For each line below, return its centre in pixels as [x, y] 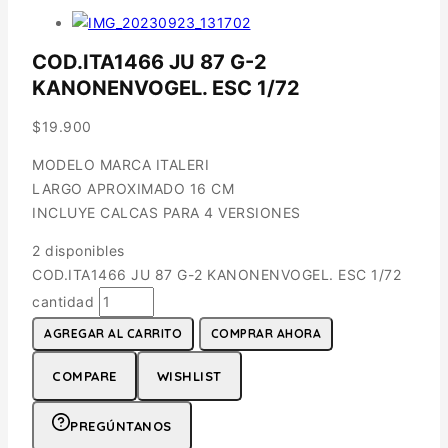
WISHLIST [189, 375]
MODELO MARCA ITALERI [120, 164]
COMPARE [84, 375]
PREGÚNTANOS [121, 425]
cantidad [63, 301]
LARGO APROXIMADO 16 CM [133, 188]
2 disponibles [78, 250]
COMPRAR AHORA [265, 333]
